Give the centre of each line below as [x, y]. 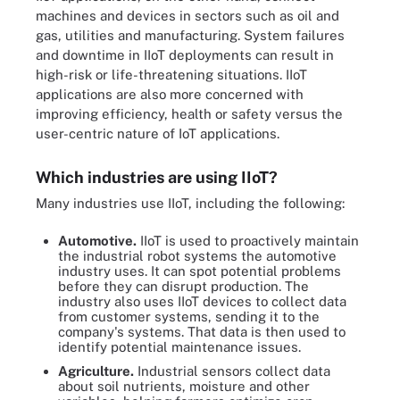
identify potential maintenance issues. [179, 347]
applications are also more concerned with [170, 94]
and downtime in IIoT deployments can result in [185, 54]
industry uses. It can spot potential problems [200, 271]
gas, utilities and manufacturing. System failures [190, 35]
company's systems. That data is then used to [202, 332]
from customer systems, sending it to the [189, 317]
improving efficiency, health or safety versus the [189, 113]
